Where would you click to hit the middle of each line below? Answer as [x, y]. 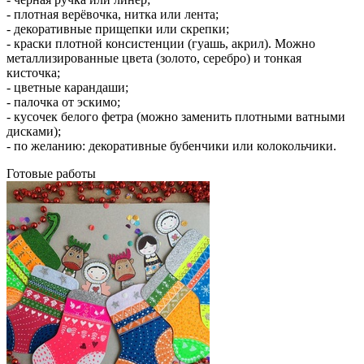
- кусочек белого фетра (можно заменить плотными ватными [176, 116]
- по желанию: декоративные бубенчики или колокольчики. [171, 145]
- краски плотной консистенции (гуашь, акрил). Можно [161, 43]
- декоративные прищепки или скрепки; [118, 28]
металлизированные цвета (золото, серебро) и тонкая [154, 58]
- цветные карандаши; [67, 87]
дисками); [34, 131]
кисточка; [33, 72]
